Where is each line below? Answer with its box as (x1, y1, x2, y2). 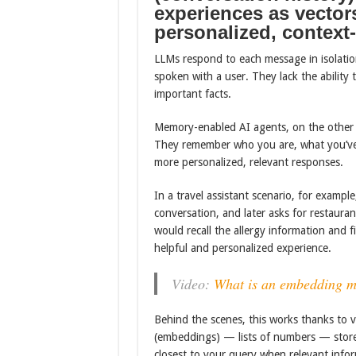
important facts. (153, 87, 231, 100)
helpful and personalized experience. (153, 242, 331, 254)
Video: (171, 274, 214, 293)
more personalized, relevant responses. (153, 156, 343, 168)
